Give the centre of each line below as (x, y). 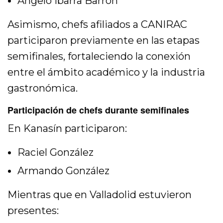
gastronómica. (43, 88)
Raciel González (56, 153)
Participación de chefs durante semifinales (98, 110)
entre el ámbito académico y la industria (107, 72)
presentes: (33, 211)
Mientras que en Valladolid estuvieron (100, 195)
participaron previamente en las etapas (104, 41)
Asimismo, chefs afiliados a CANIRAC (98, 25)
